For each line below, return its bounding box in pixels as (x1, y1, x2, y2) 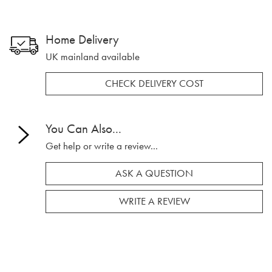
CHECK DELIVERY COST (105, 76, 203, 90)
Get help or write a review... (46, 140, 158, 153)
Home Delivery (46, 30, 119, 47)
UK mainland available (46, 50, 140, 63)
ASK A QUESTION (115, 166, 193, 180)
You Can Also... (46, 120, 121, 137)
